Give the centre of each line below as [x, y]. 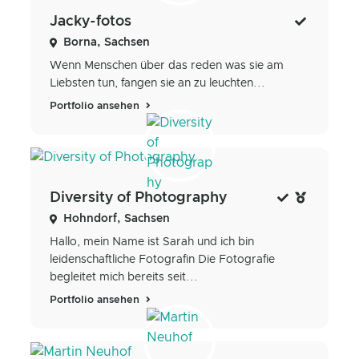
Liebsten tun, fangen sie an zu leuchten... [157, 83]
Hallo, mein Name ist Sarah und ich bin [152, 242]
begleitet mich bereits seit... [124, 278]
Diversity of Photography [138, 198]
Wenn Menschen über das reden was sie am [167, 65]
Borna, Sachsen [107, 42]
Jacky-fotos [91, 21]
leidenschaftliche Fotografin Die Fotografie [162, 260]
